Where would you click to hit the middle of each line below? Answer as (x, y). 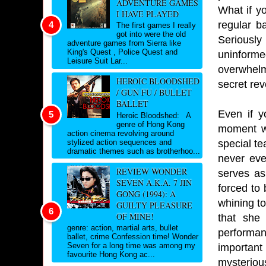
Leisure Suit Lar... (97, 61)
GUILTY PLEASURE (154, 205)
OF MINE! (135, 216)
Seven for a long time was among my (131, 246)
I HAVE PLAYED (147, 14)
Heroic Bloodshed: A (153, 115)
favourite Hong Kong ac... (111, 255)
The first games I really (156, 26)
